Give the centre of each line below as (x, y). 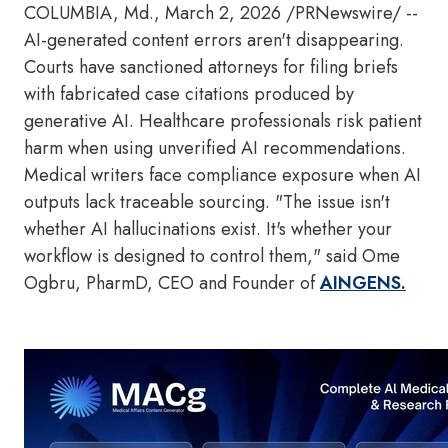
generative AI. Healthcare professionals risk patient (223, 121)
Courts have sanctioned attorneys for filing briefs (211, 67)
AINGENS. (363, 283)
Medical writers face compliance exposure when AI (222, 175)
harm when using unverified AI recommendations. (215, 148)
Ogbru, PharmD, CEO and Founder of (169, 283)
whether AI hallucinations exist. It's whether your (208, 229)
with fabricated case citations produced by (189, 94)
